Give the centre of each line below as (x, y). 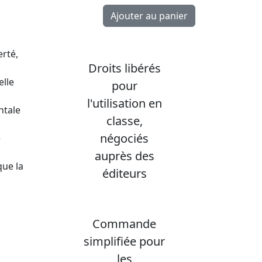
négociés (124, 138)
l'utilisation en (124, 103)
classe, (124, 120)
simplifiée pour (124, 241)
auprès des (124, 156)
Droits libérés (124, 68)
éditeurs (124, 173)
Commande (124, 223)
